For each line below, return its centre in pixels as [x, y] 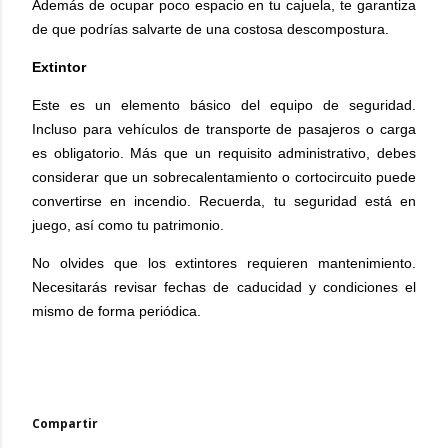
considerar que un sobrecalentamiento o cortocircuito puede [224, 176]
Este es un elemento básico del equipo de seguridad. [224, 104]
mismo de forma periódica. [116, 310]
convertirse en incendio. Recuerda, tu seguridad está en [224, 200]
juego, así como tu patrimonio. [128, 224]
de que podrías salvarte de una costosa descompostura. [210, 28]
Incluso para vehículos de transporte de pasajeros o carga [224, 128]
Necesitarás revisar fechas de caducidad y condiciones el [224, 286]
